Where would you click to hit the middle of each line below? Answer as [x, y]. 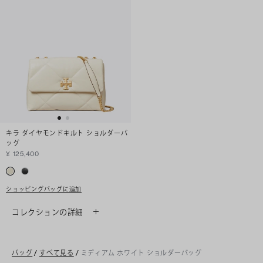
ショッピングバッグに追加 [44, 189]
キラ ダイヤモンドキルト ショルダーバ [67, 133]
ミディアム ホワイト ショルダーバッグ [141, 253]
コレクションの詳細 [48, 212]
